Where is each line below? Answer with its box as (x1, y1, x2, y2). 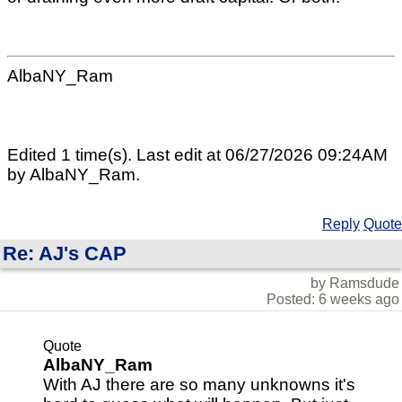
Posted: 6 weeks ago (267, 291, 399, 307)
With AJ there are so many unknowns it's (43, 374, 355, 394)
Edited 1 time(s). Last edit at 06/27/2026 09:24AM (7, 144, 388, 164)
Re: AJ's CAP (3, 241, 127, 265)
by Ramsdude (310, 275, 399, 291)
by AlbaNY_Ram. (7, 164, 140, 184)
